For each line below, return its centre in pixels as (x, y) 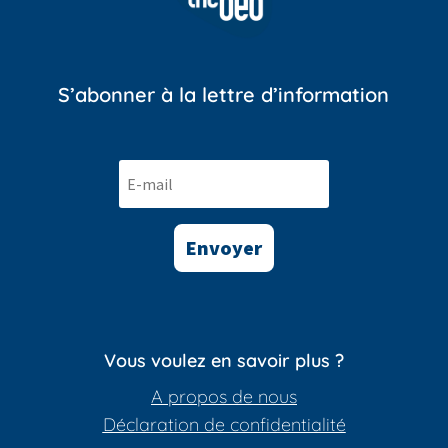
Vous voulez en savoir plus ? (224, 361)
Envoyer (223, 248)
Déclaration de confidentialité (224, 425)
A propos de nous (224, 397)
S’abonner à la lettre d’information (224, 95)
